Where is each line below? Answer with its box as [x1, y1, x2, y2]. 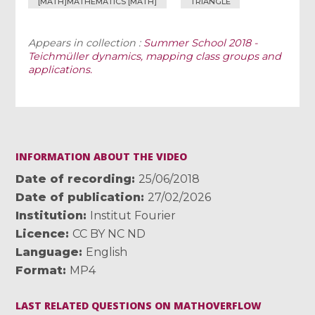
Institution [15, 208, 84, 222]
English [86, 245, 128, 259]
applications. [28, 63, 93, 76]
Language [15, 245, 79, 259]
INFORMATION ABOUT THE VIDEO [15, 149, 188, 163]
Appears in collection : [28, 36, 144, 49]
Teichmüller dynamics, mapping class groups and [28, 49, 282, 63]
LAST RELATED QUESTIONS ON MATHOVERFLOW [15, 298, 262, 312]
